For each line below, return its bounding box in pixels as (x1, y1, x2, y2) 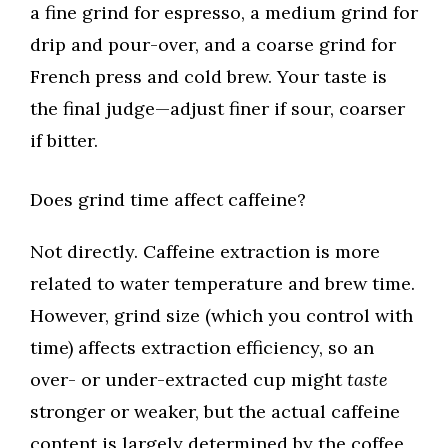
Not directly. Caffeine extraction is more (30, 240, 380, 264)
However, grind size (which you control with (30, 304, 413, 328)
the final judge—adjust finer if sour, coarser (30, 97, 405, 121)
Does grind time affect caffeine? (30, 188, 306, 212)
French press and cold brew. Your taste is (30, 65, 387, 89)
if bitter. (30, 129, 98, 153)
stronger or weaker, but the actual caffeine (30, 400, 400, 424)
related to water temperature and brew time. (30, 272, 415, 296)
